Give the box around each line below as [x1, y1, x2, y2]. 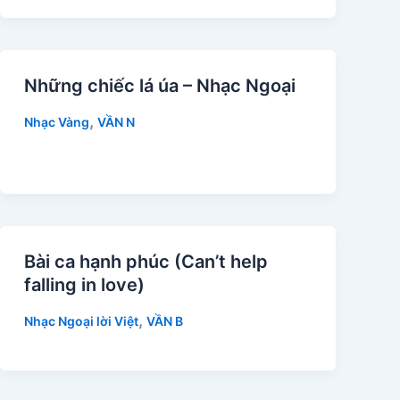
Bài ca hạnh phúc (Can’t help [23, 251, 268, 273]
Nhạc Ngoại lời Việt [23, 313, 138, 329]
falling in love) [23, 274, 145, 296]
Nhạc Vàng [23, 113, 89, 129]
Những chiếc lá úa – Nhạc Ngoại [23, 74, 296, 96]
